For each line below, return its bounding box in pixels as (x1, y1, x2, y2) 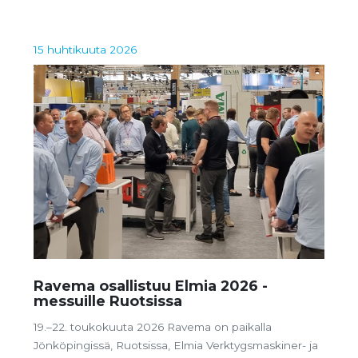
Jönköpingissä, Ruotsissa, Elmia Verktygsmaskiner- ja (34, 339, 318, 352)
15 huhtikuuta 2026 (34, 43, 137, 57)
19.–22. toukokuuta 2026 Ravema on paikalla (34, 320, 272, 334)
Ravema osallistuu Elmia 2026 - (34, 276, 268, 294)
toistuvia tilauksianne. (34, 10, 149, 23)
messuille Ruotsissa (34, 292, 182, 309)
